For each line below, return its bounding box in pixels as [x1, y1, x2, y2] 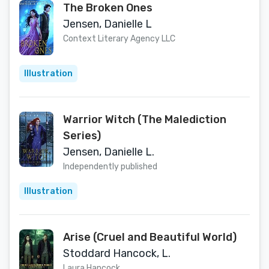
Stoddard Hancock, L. [63, 247, 171, 260]
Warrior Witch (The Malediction [63, 113, 226, 126]
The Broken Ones [63, 1, 153, 14]
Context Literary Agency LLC [63, 34, 175, 44]
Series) [63, 129, 101, 142]
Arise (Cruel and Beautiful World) [63, 231, 237, 244]
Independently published [63, 162, 157, 172]
